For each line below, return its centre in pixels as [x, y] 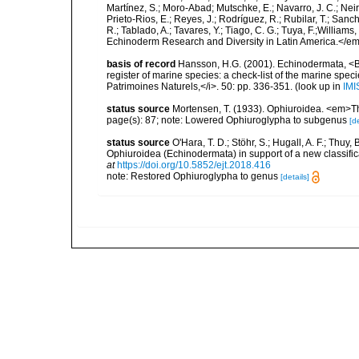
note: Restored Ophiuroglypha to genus [194, 176]
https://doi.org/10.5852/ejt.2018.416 [194, 165]
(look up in [318, 87]
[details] [295, 177]
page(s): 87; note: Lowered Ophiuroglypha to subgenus [228, 120]
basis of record [141, 64]
